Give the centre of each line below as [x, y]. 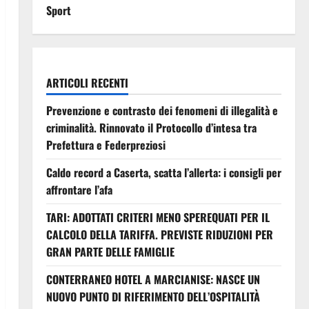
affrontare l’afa [79, 190]
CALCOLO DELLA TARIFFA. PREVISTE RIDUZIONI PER [159, 235]
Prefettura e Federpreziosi [106, 145]
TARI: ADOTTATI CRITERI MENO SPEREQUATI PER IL [158, 217]
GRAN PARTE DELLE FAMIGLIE [110, 252]
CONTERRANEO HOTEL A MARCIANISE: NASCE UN [153, 279]
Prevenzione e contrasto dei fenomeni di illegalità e [162, 110]
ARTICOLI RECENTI [87, 83]
